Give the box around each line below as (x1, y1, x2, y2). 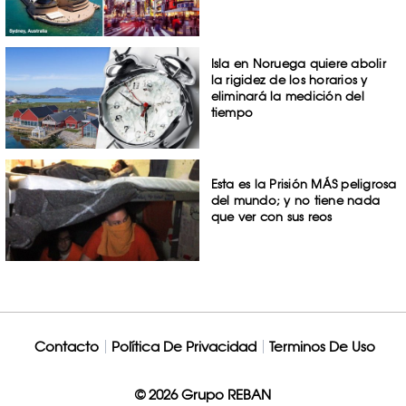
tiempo (210, 105, 254, 121)
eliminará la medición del (210, 89, 364, 104)
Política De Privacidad (111, 337, 256, 355)
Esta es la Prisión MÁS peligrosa (210, 176, 397, 191)
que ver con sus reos (210, 208, 333, 224)
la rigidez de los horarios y (210, 72, 368, 88)
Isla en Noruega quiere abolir (210, 56, 386, 72)
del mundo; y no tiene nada (210, 192, 381, 208)
